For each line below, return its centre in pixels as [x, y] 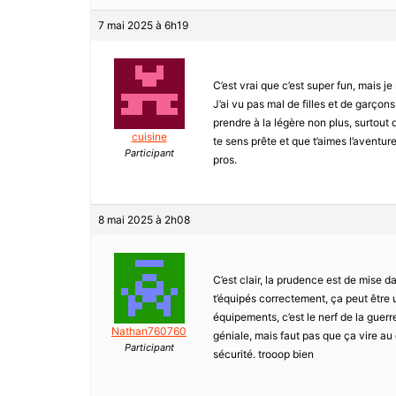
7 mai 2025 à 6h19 [143, 26]
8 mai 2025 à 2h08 [144, 220]
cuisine [149, 137]
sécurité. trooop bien [263, 354]
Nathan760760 [149, 331]
